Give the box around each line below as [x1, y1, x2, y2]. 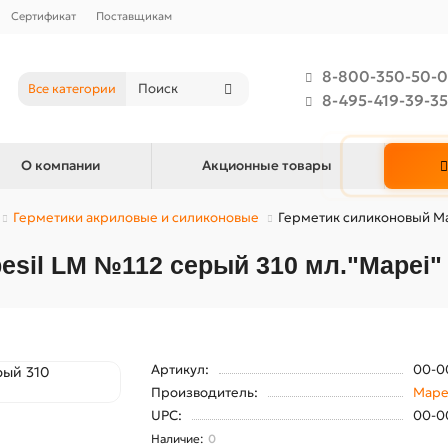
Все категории [27, 81, 116, 96]
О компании [20, 157, 100, 174]
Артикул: [150, 361, 209, 378]
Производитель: [150, 384, 258, 401]
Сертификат [11, 9, 76, 23]
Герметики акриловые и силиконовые [13, 209, 259, 226]
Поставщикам [96, 9, 172, 23]
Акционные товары [202, 157, 333, 174]
